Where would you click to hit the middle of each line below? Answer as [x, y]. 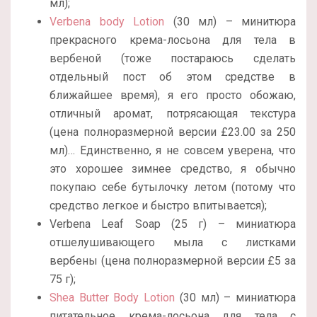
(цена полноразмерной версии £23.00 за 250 [173, 132]
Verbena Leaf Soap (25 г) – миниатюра [173, 224]
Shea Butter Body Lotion [113, 298]
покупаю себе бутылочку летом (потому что [173, 188]
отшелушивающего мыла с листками [173, 243]
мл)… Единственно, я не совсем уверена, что [173, 151]
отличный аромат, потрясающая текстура [173, 114]
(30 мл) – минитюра [230, 22]
